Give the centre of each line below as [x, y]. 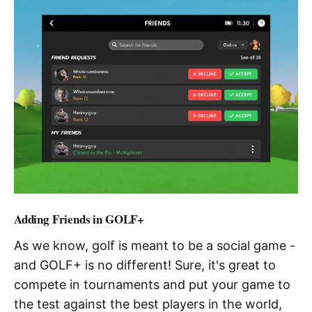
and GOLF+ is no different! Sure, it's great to [145, 265]
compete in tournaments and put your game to [152, 285]
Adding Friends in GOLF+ [79, 219]
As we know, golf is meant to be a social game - [155, 246]
